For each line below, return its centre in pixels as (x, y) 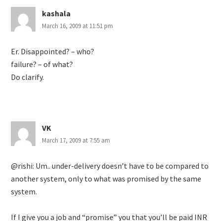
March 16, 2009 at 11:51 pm (78, 26)
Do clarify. (28, 77)
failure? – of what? (42, 64)
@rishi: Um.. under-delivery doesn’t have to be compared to (110, 166)
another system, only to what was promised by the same (106, 179)
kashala (56, 13)
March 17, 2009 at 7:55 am (76, 140)
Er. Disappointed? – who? (53, 51)
